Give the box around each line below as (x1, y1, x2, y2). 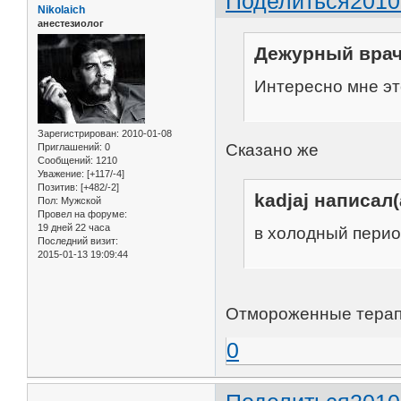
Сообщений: (38, 155, 93, 166)
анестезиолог (38, 17, 104, 29)
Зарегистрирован (38, 128, 116, 140)
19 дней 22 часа (38, 222, 110, 234)
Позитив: (38, 182, 78, 193)
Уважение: (38, 168, 84, 180)
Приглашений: (38, 141, 102, 153)
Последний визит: (38, 235, 118, 247)
